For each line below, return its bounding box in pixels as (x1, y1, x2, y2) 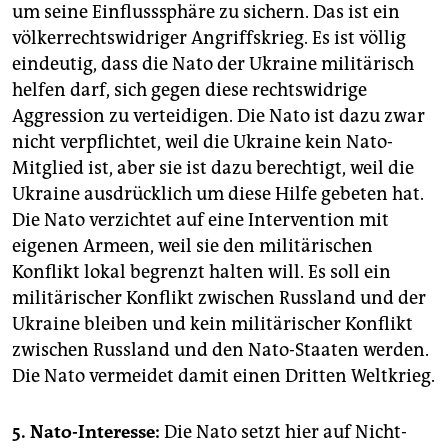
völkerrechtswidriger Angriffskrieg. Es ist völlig (12, 27, 406, 50)
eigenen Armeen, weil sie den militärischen (12, 235, 373, 258)
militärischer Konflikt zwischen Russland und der (12, 287, 426, 310)
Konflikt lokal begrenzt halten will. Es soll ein (12, 261, 391, 284)
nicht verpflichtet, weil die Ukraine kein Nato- (12, 131, 393, 154)
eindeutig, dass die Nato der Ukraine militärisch (12, 53, 414, 76)
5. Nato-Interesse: (12, 421, 160, 444)
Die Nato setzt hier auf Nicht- (160, 421, 407, 444)
